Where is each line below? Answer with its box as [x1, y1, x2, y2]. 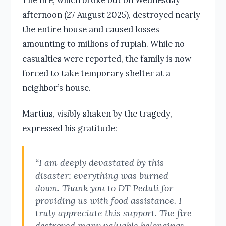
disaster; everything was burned [35, 169, 168, 181]
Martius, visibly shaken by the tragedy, [22, 107, 172, 119]
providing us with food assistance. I [35, 194, 182, 206]
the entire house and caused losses [22, 23, 159, 34]
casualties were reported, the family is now [22, 52, 191, 64]
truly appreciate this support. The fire [35, 207, 192, 219]
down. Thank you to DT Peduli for [35, 182, 173, 194]
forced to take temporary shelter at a [22, 67, 171, 78]
